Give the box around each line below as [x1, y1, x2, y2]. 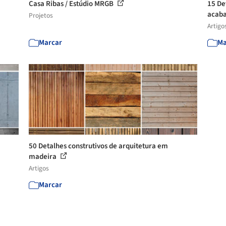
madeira [29, 151, 59, 162]
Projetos [29, 11, 53, 20]
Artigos [29, 163, 49, 173]
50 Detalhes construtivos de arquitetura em [29, 141, 168, 151]
